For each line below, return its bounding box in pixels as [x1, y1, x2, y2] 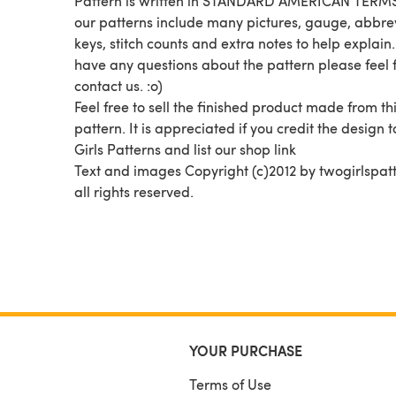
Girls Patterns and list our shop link [74, 139, 296, 158]
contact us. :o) [74, 75, 163, 95]
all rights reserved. [74, 181, 194, 201]
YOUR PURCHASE [189, 339, 302, 361]
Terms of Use [189, 374, 271, 393]
